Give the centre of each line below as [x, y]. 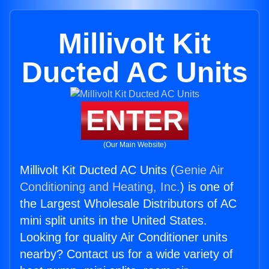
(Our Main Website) [134, 145]
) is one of [207, 187]
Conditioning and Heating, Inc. [100, 187]
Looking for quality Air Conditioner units [124, 237]
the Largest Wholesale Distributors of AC [128, 204]
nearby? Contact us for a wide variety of [126, 254]
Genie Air [199, 170]
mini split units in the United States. [113, 220]
